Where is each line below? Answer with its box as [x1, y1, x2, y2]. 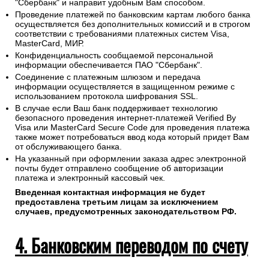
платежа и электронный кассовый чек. [15, 173, 165, 183]
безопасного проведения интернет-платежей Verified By [15, 113, 236, 123]
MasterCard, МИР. [15, 38, 84, 49]
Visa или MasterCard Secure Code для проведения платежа [15, 122, 250, 133]
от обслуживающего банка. [15, 142, 122, 152]
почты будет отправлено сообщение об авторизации [15, 163, 223, 174]
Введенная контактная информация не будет [15, 187, 205, 198]
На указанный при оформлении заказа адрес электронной [15, 154, 246, 164]
